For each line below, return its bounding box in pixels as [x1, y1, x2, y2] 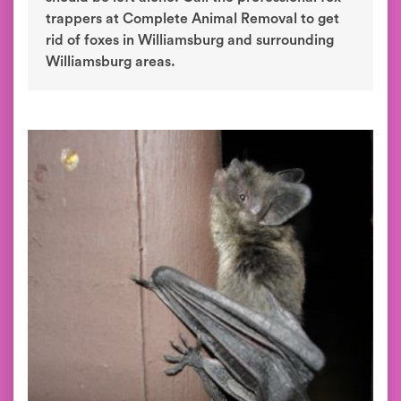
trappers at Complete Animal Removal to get [46, 12, 339, 26]
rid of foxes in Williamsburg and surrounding [46, 33, 334, 47]
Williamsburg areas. [46, 55, 175, 69]
